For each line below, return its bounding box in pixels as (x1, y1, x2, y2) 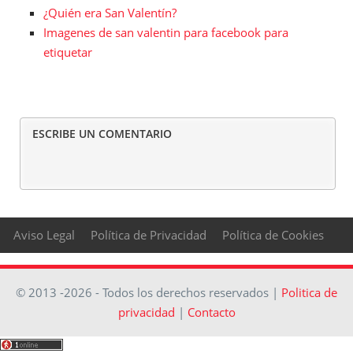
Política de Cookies (222, 226, 324, 243)
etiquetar (43, 43, 92, 60)
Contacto (187, 303, 236, 320)
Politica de (281, 284, 337, 300)
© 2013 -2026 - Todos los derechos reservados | (16, 284, 281, 300)
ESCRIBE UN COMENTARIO (32, 125, 172, 141)
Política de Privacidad (91, 226, 206, 243)
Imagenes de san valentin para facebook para (43, 24, 288, 40)
